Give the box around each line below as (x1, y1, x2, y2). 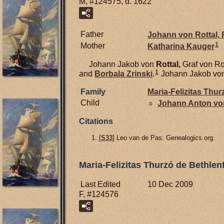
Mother (80, 41, 105, 50)
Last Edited (80, 179, 120, 188)
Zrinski (126, 69, 152, 78)
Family (80, 87, 105, 96)
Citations (79, 117, 113, 126)
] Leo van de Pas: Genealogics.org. (112, 134, 215, 142)
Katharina (147, 42, 186, 51)
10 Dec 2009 (147, 179, 193, 188)
